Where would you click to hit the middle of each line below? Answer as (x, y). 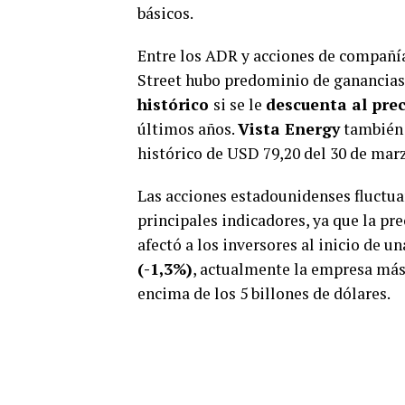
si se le (240, 104)
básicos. (165, 13)
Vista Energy (289, 128)
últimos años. (188, 128)
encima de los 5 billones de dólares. (264, 293)
